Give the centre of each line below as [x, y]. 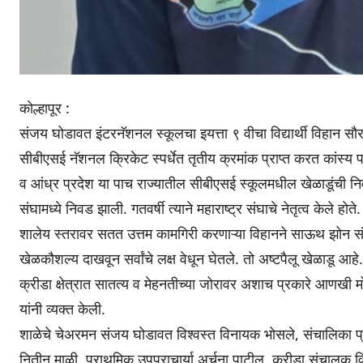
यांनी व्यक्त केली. [62, 309]
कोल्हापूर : [45, 108]
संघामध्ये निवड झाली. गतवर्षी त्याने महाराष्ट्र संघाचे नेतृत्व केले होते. [190, 209]
